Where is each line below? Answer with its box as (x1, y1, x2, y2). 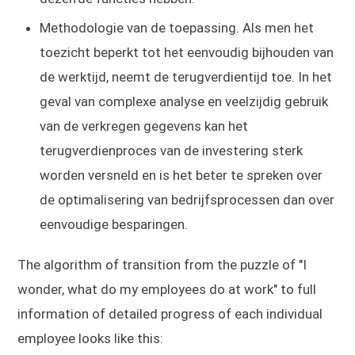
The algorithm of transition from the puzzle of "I (17, 256, 307, 273)
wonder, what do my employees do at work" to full (17, 281, 317, 297)
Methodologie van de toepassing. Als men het (40, 19, 315, 36)
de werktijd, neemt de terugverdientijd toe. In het (40, 68, 333, 85)
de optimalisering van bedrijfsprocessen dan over (40, 191, 335, 208)
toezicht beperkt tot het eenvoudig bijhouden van (40, 44, 334, 60)
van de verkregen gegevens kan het (40, 117, 249, 134)
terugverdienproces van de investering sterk (40, 142, 303, 158)
